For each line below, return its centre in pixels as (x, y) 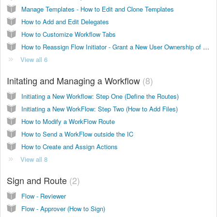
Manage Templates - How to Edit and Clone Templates (98, 9)
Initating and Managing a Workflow (75, 80)
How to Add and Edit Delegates (65, 21)
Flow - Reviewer (44, 196)
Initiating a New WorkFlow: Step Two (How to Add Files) (100, 108)
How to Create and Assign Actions (70, 146)
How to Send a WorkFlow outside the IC (77, 134)
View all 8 (34, 159)
